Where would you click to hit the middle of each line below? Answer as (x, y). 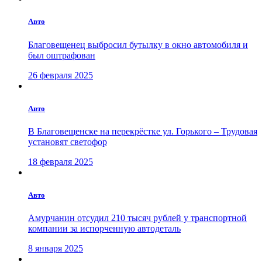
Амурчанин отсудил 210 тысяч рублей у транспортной (137, 218)
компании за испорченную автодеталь (104, 229)
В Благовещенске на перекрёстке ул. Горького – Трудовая (143, 131)
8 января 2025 (56, 249)
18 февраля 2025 (61, 161)
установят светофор (68, 142)
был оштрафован (62, 55)
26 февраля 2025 (61, 75)
